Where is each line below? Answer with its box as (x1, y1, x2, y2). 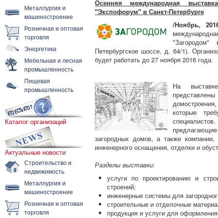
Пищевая (24, 76, 50, 85)
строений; (107, 182, 136, 191)
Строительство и (24, 158, 72, 166)
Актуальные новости (5, 147, 66, 157)
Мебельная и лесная (24, 56, 82, 64)
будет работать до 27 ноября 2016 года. (95, 55, 213, 64)
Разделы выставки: (95, 160, 155, 169)
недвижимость (24, 167, 64, 175)
